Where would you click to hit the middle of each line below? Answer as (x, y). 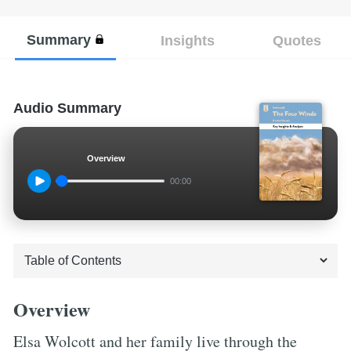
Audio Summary (67, 108)
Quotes (297, 40)
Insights (187, 40)
